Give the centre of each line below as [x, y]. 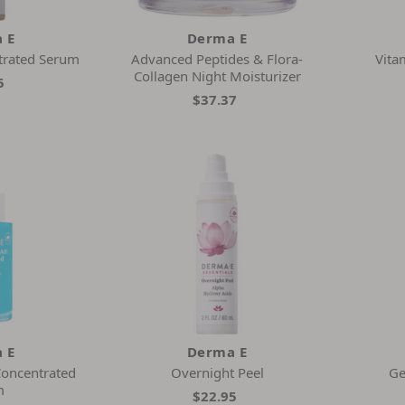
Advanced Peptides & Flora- [217, 58]
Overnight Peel [217, 372]
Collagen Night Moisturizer [217, 75]
